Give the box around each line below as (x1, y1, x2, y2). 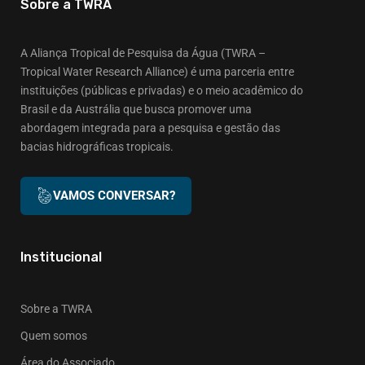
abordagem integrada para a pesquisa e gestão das (20, 121, 280, 135)
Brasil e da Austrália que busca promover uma (20, 103, 252, 117)
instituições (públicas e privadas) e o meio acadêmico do (20, 84, 303, 98)
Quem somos (20, 329, 87, 343)
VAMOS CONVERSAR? (53, 188, 175, 204)
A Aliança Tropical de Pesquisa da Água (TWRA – (20, 46, 266, 60)
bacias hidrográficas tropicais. (20, 140, 174, 154)
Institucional (20, 249, 102, 266)
